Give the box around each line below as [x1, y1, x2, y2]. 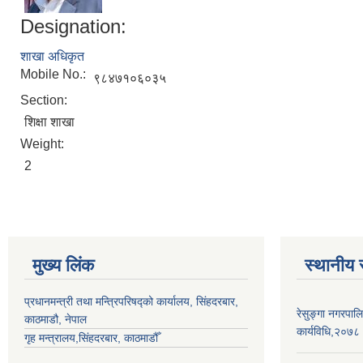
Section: [20, 92, 70, 107]
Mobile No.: [20, 66, 89, 81]
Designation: [20, 15, 126, 37]
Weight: [20, 136, 67, 151]
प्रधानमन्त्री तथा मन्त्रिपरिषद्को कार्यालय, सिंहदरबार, [24, 294, 238, 308]
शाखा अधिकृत [20, 49, 84, 63]
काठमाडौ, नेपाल [24, 312, 87, 326]
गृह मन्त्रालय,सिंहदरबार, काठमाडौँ [24, 331, 158, 344]
